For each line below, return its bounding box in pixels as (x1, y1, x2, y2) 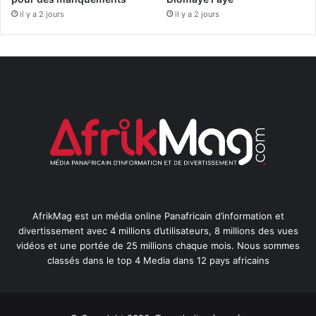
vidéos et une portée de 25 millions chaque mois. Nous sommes (16, 239, 300, 251)
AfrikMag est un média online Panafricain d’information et (32, 209, 284, 221)
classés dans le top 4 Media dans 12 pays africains (47, 254, 269, 266)
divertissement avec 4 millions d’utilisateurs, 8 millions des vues (18, 224, 298, 236)
